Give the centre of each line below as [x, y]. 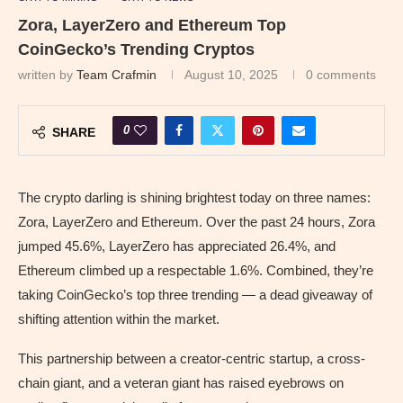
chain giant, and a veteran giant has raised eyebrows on [181, 382]
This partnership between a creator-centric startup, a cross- [192, 358]
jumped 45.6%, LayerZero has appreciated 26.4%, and [177, 246]
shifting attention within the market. [119, 318]
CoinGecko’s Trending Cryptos [136, 49]
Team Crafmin [116, 74]
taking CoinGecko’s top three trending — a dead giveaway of [195, 294]
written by [47, 74]
